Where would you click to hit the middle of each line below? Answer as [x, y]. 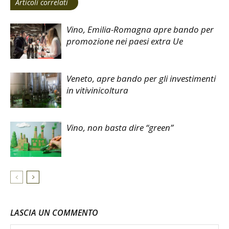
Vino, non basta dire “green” [120, 128]
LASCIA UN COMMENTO [54, 213]
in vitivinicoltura [97, 90]
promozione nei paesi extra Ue [125, 41]
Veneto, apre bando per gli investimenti [141, 79]
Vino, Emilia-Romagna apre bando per [140, 30]
